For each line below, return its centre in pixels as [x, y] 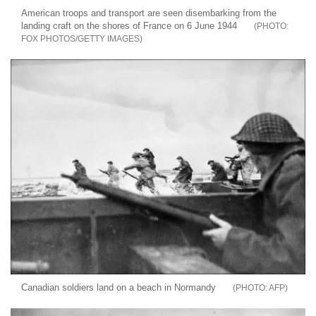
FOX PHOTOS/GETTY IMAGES [80, 38]
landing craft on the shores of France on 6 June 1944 [129, 25]
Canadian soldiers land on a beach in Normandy [119, 287]
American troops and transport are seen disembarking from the [149, 13]
